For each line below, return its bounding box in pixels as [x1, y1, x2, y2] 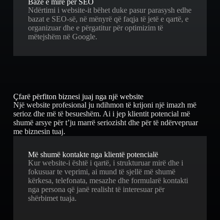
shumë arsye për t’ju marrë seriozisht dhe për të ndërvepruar [13, 118, 198, 127]
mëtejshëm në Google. [27, 32, 97, 41]
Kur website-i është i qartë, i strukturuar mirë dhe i [27, 158, 183, 167]
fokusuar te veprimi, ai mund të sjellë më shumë [27, 167, 175, 176]
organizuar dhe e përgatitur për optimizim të [27, 23, 163, 32]
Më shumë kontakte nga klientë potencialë [27, 150, 158, 159]
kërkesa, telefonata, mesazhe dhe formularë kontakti [27, 176, 188, 185]
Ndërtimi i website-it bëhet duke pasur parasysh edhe [27, 5, 192, 14]
